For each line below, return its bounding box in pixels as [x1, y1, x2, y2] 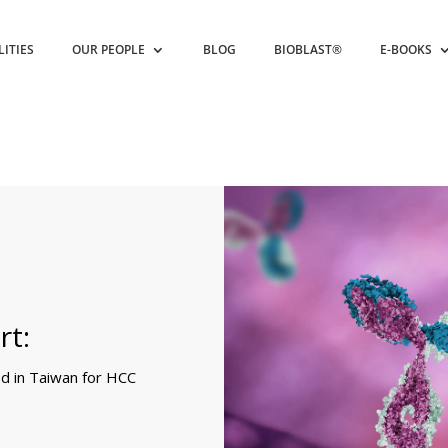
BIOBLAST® [274, 41, 343, 58]
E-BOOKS [380, 41, 433, 58]
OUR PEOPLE [72, 41, 146, 58]
